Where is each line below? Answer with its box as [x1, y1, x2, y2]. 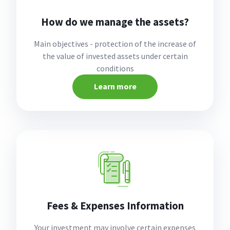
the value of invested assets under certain [42, 50, 188, 61]
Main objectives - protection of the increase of [34, 38, 196, 49]
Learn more [93, 81, 137, 91]
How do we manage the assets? [41, 15, 189, 29]
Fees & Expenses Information [46, 199, 184, 213]
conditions [96, 63, 134, 73]
